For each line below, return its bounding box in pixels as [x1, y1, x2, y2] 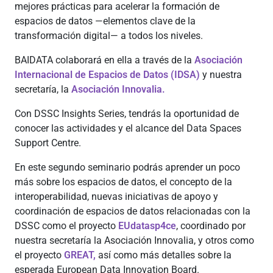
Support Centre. [15, 137, 81, 149]
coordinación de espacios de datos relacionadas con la [15, 205, 250, 217]
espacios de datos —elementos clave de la [15, 15, 196, 27]
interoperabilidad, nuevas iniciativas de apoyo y [15, 191, 218, 202]
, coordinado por [176, 220, 246, 232]
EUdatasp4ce [118, 220, 176, 232]
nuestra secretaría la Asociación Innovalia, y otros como [15, 235, 254, 246]
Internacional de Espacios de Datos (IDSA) [15, 69, 200, 80]
